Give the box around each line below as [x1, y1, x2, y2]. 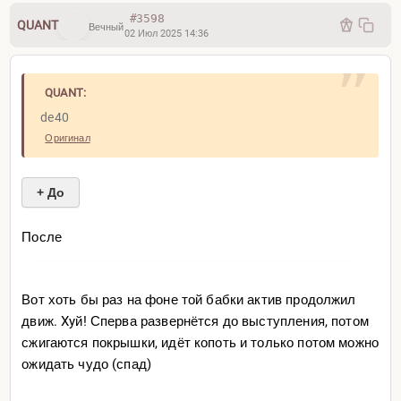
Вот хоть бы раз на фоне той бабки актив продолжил [21, 292, 356, 309]
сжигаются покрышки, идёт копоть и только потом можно [21, 335, 380, 352]
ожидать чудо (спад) [21, 356, 152, 373]
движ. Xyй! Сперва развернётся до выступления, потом [21, 313, 369, 330]
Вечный [88, 21, 124, 34]
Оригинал [45, 132, 90, 145]
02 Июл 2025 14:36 [124, 27, 209, 39]
